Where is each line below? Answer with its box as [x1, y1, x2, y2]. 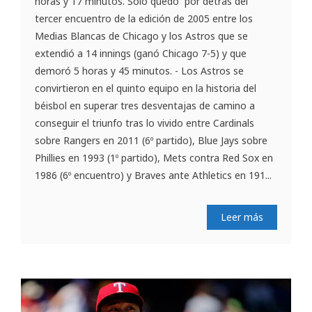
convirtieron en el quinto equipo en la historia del [35, 81, 256, 95]
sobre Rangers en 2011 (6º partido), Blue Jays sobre [35, 133, 267, 147]
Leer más [221, 210, 263, 224]
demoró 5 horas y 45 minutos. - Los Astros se [35, 63, 244, 77]
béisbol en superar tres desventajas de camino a [35, 98, 255, 112]
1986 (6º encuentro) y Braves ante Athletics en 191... [35, 168, 272, 182]
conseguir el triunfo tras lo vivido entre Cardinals [35, 116, 254, 130]
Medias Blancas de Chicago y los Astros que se [35, 29, 248, 42]
